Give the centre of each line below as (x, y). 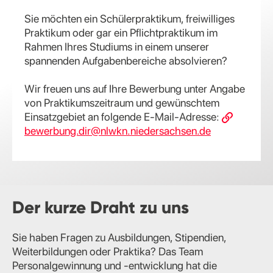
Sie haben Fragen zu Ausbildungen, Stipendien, (119, 237)
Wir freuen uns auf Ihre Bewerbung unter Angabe (135, 88)
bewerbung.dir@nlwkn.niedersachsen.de (118, 130)
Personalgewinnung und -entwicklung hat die (115, 265)
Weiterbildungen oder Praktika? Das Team (108, 251)
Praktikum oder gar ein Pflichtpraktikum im (121, 32)
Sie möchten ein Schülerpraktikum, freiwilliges (129, 18)
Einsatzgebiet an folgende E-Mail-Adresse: (123, 116)
